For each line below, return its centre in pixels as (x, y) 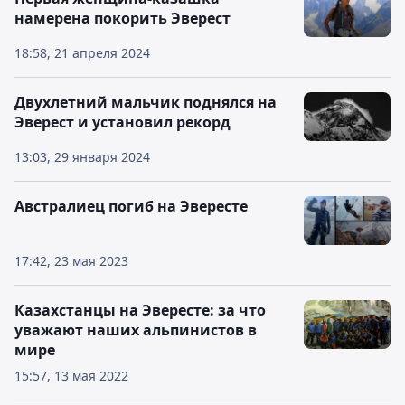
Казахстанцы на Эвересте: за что (140, 310)
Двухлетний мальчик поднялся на (146, 102)
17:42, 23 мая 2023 (71, 261)
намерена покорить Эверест (122, 18)
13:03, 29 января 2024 (82, 157)
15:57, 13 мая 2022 (71, 376)
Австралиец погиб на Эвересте (131, 206)
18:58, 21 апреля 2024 (82, 53)
